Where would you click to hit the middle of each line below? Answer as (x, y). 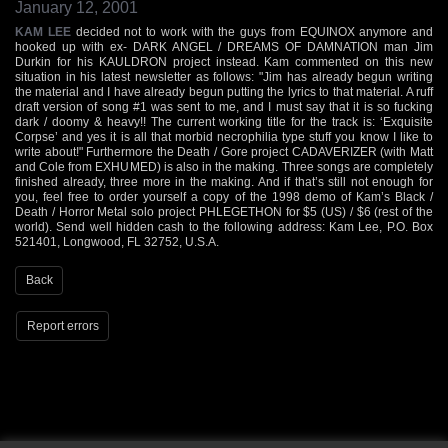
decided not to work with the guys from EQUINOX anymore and (251, 31)
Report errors (62, 325)
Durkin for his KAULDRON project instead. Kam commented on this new (224, 61)
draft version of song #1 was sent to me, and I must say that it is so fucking (224, 106)
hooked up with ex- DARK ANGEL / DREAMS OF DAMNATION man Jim (224, 46)
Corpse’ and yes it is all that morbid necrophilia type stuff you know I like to (224, 136)
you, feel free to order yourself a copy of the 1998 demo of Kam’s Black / (224, 196)
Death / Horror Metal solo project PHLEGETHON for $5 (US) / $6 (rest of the (224, 211)
